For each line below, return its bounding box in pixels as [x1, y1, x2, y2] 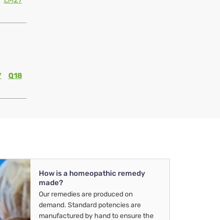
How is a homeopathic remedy [39, 169, 145, 178]
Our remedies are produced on [39, 190, 133, 199]
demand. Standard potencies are [39, 201, 141, 210]
